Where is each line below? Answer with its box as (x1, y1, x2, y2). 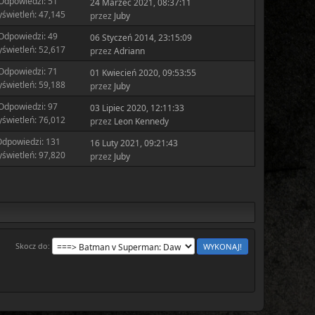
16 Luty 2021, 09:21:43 (89, 136, 178, 149)
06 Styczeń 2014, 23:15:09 (89, 31, 192, 44)
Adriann (113, 44, 145, 57)
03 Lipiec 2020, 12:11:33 (89, 101, 184, 114)
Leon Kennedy (113, 115, 169, 127)
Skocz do (15, 240, 48, 251)
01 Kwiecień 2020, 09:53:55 (89, 66, 196, 79)
